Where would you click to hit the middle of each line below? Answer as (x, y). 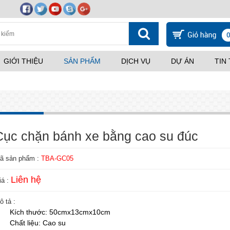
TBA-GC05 (57, 158)
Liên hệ (26, 180)
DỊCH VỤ (136, 61)
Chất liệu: (26, 223)
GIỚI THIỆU (23, 61)
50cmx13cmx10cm (81, 212)
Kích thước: (30, 212)
